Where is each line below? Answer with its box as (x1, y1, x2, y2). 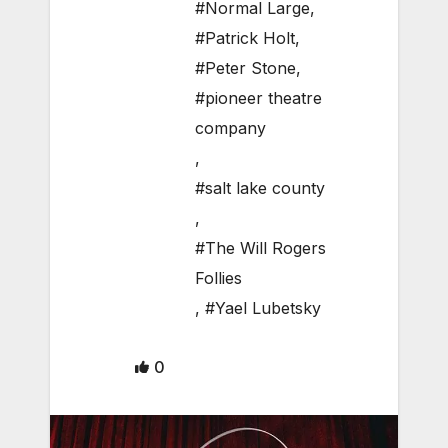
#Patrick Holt (195, 28, 295, 49)
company (195, 118, 266, 139)
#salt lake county (195, 178, 325, 199)
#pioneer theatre (195, 88, 322, 109)
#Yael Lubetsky (205, 298, 321, 319)
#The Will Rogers (195, 238, 326, 259)
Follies (195, 268, 242, 289)
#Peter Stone (195, 58, 296, 79)
